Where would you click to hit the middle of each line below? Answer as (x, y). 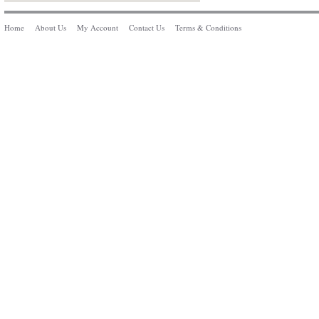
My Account (98, 27)
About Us (51, 27)
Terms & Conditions (208, 27)
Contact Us (147, 27)
